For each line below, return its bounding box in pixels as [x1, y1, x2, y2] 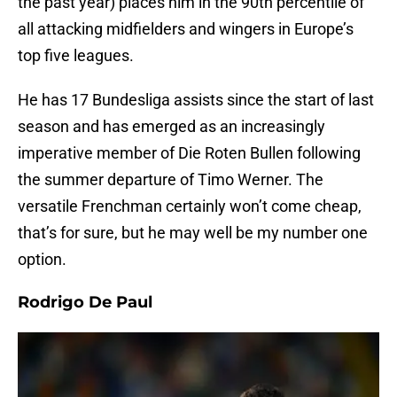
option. [18, 250, 66, 269]
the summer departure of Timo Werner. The [18, 170, 323, 190]
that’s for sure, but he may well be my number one [18, 223, 368, 243]
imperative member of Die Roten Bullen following [18, 144, 361, 163]
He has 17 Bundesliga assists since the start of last [18, 90, 374, 110]
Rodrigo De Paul [18, 292, 152, 313]
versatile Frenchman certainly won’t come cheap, [18, 197, 362, 216]
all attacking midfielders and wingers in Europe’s [18, 19, 354, 39]
